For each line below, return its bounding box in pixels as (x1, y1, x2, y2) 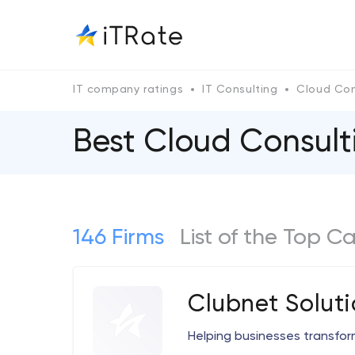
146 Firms (73, 227, 164, 249)
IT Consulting (202, 84, 278, 95)
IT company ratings (73, 84, 184, 95)
